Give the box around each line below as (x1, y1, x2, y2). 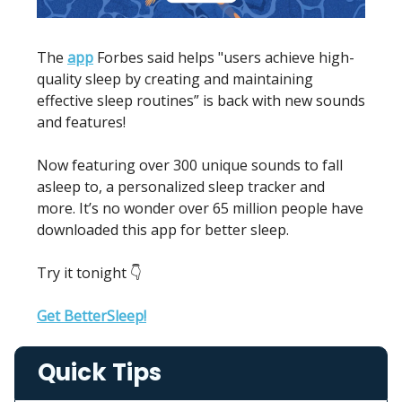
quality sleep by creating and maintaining (37, 68, 313, 89)
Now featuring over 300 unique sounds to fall (37, 154, 343, 175)
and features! (37, 111, 126, 132)
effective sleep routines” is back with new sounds (37, 90, 365, 110)
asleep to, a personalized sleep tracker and (37, 176, 325, 197)
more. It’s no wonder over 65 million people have (37, 197, 363, 218)
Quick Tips (38, 355, 162, 389)
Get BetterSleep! (37, 305, 146, 326)
